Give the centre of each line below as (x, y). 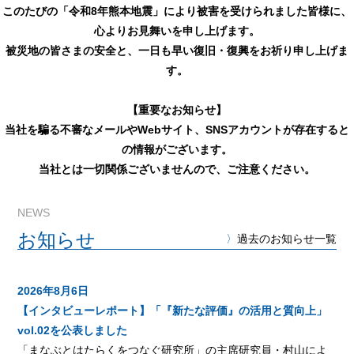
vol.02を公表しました (73, 330)
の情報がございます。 (177, 149)
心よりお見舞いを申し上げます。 (177, 31)
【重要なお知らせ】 (177, 110)
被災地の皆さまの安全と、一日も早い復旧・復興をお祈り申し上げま (177, 51)
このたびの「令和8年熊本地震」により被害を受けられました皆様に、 (177, 11)
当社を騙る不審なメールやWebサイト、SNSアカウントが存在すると (177, 130)
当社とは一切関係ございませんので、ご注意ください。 (177, 169)
